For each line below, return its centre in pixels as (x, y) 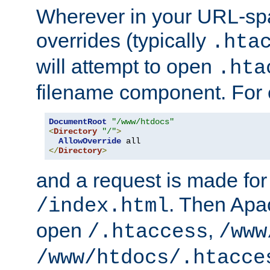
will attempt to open (127, 66)
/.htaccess (148, 232)
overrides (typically (124, 40)
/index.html (102, 206)
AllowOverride (90, 141)
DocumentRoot (78, 121)
